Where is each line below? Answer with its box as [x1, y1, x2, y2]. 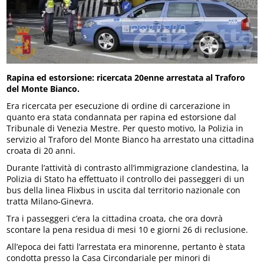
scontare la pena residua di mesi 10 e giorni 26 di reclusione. [6, 224, 249, 236]
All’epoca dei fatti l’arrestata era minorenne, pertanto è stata [6, 241, 246, 253]
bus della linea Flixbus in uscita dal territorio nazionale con [6, 184, 241, 196]
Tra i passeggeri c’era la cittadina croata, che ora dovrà [6, 213, 223, 225]
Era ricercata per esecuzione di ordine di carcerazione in [6, 100, 231, 112]
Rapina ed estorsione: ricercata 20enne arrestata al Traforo [6, 72, 246, 84]
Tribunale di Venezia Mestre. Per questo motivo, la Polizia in [6, 123, 244, 134]
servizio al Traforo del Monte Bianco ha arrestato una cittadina [6, 134, 255, 146]
